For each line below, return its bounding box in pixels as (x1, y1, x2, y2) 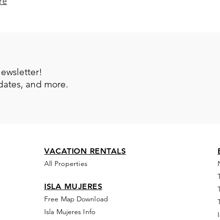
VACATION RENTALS (44, 146, 126, 156)
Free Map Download (44, 194, 108, 203)
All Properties (44, 159, 90, 168)
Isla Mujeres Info (44, 207, 95, 216)
